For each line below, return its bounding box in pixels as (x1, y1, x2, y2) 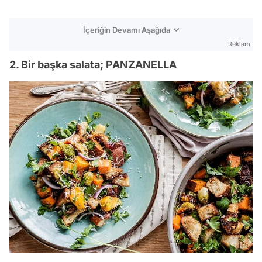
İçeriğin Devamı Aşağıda (83, 25, 170, 35)
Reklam (228, 39, 250, 48)
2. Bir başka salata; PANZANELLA (9, 58, 177, 71)
